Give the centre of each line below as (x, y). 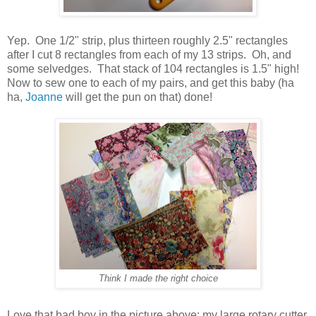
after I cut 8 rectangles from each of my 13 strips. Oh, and (149, 54)
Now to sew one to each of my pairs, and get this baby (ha (151, 83)
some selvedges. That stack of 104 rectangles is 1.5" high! (154, 68)
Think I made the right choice (158, 278)
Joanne (44, 97)
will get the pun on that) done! (138, 97)
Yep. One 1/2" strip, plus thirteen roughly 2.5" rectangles (147, 40)
